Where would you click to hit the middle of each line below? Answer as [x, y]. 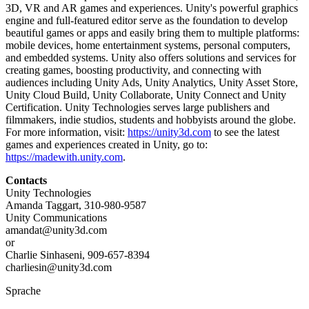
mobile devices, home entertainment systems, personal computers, [148, 46]
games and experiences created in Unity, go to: [107, 145]
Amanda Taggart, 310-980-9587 [76, 206]
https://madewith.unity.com [64, 157]
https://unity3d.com [169, 132]
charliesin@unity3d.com [59, 268]
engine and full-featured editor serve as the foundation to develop [147, 21]
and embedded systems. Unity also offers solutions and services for [151, 58]
